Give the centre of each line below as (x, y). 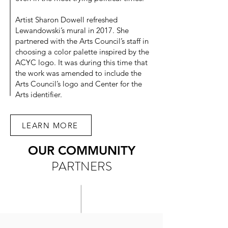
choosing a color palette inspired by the (82, 52)
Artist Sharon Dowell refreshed (66, 20)
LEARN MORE (50, 125)
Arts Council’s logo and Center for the (79, 84)
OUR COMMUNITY (81, 150)
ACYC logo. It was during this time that (81, 62)
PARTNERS (81, 166)
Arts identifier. (39, 94)
